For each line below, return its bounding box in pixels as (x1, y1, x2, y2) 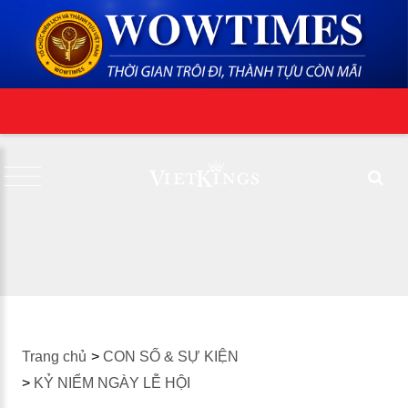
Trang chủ (21, 349, 87, 364)
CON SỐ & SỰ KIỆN (102, 349, 239, 364)
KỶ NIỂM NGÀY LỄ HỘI (33, 375, 190, 391)
